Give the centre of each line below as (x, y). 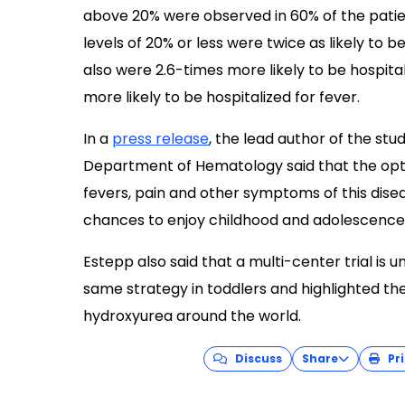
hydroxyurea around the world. (192, 316)
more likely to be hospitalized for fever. (221, 97)
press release (160, 139)
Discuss (254, 358)
